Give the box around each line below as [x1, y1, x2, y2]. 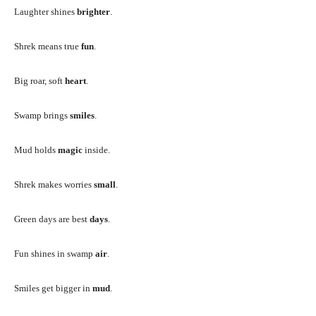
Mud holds [14, 144, 58, 155]
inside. [83, 144, 110, 155]
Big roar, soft [14, 75, 65, 86]
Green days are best [14, 213, 90, 224]
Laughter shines [14, 6, 77, 17]
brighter [77, 6, 110, 17]
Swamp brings [14, 109, 70, 121]
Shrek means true [14, 40, 81, 51]
